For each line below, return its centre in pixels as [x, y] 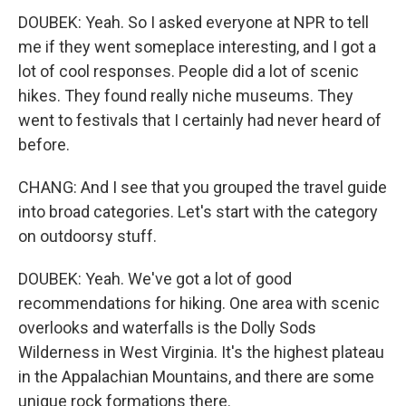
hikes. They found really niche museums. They [186, 96]
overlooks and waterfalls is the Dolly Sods [167, 328]
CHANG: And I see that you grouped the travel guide [203, 187]
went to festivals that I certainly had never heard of [200, 120]
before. [44, 145]
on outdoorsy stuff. [87, 236]
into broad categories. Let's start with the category [198, 212]
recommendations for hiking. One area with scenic [199, 303]
